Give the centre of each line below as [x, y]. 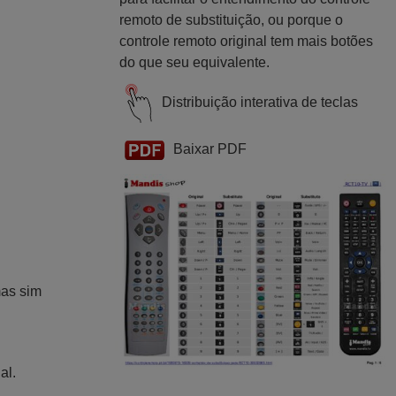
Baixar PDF [210, 149]
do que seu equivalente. [195, 62]
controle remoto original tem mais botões [247, 41]
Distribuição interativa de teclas [260, 103]
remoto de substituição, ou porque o [232, 20]
